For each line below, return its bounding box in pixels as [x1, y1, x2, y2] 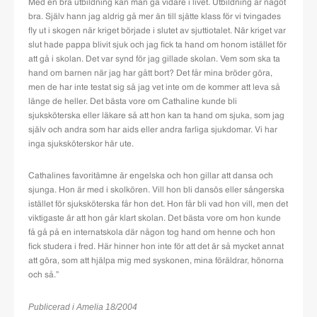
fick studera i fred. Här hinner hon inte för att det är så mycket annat [28, 243, 284, 252]
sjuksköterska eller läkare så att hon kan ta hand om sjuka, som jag [28, 112, 284, 121]
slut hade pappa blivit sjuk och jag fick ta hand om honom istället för [28, 41, 287, 50]
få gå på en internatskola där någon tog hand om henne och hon [28, 229, 275, 238]
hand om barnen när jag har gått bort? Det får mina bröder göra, [28, 69, 272, 79]
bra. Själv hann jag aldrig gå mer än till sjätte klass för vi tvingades [28, 13, 281, 22]
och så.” [28, 271, 59, 280]
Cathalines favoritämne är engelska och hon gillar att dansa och [28, 172, 273, 181]
